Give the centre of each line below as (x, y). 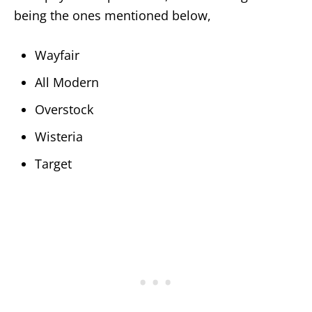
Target (53, 163)
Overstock (64, 109)
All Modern (67, 82)
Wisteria (59, 136)
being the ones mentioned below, (112, 15)
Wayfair (57, 55)
